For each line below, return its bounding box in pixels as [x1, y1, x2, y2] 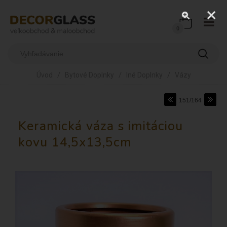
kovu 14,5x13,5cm [18, 134, 132, 152]
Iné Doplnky [126, 71, 163, 80]
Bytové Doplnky [64, 71, 114, 80]
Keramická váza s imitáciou [18, 118, 183, 135]
